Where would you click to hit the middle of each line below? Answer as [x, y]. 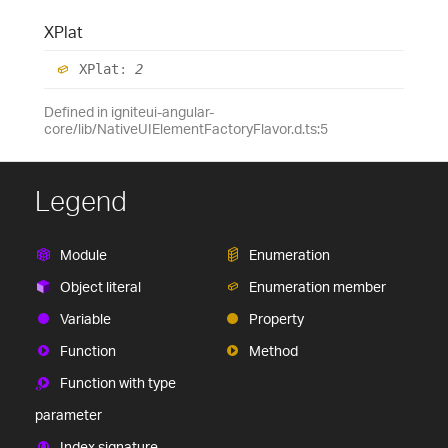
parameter [68, 414]
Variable [85, 318]
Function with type [118, 382]
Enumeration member [317, 286]
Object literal [100, 286]
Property [276, 318]
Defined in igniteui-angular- [129, 111]
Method [273, 350]
